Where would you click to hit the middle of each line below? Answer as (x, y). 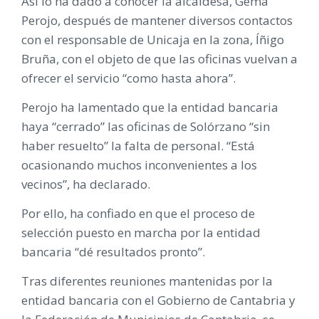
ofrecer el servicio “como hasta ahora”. (129, 78)
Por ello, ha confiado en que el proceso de (138, 213)
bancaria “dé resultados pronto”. (113, 251)
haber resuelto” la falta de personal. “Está (138, 145)
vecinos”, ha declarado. (86, 184)
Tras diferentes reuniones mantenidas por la (147, 281)
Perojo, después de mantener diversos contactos (157, 20)
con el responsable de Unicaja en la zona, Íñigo (153, 39)
